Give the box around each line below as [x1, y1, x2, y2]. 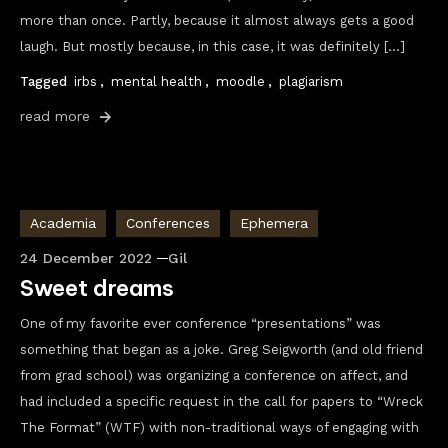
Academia [30, 215, 96, 231]
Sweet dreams [20, 274, 174, 302]
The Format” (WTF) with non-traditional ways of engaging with [20, 420, 419, 435]
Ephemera [240, 215, 308, 231]
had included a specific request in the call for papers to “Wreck [20, 394, 423, 409]
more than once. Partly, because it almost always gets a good [20, 13, 414, 28]
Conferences [126, 215, 210, 231]
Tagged [20, 74, 71, 89]
